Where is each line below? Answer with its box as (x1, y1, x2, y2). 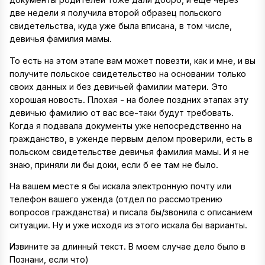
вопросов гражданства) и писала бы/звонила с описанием (9, 206, 253, 217)
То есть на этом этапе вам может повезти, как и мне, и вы (9, 55, 256, 66)
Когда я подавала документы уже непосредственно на (9, 120, 241, 131)
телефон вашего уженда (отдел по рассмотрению (9, 193, 222, 204)
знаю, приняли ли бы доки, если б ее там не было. (9, 159, 221, 170)
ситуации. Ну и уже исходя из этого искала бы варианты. (9, 219, 250, 230)
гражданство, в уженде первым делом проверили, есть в (9, 133, 253, 144)
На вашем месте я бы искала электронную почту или (9, 180, 231, 191)
